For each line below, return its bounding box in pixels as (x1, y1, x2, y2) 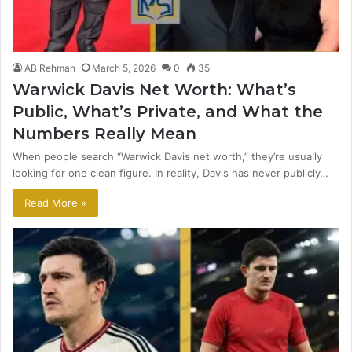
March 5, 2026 (92, 61, 156, 74)
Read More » (24, 196, 86, 209)
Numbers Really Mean (13, 123, 196, 143)
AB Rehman (24, 61, 75, 74)
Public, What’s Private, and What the (13, 101, 323, 121)
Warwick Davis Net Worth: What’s (13, 79, 296, 99)
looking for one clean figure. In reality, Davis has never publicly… (13, 166, 328, 179)
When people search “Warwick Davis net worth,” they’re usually (13, 149, 322, 163)
